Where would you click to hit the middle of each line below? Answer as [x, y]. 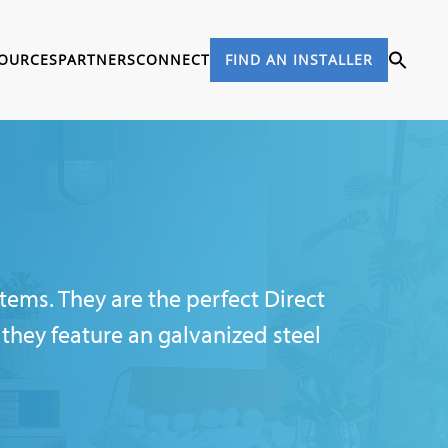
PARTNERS [97, 59]
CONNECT [173, 59]
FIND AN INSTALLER [299, 59]
